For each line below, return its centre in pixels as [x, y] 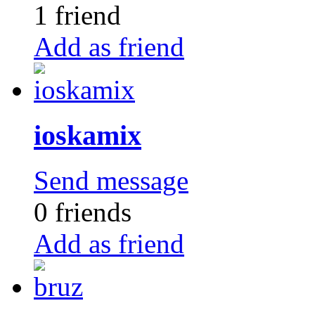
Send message [111, 181]
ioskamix [88, 135]
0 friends [83, 212]
